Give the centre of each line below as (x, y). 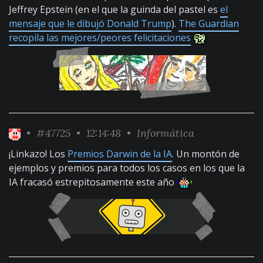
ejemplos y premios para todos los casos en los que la (127, 168)
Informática (166, 133)
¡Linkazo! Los (38, 154)
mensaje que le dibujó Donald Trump (90, 23)
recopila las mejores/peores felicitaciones (100, 38)
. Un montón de (206, 154)
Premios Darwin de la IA (120, 154)
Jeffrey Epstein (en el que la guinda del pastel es (114, 9)
